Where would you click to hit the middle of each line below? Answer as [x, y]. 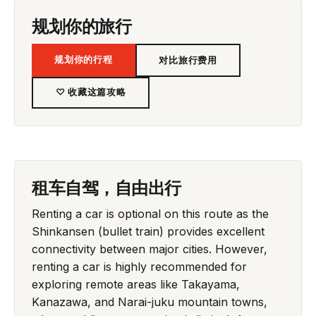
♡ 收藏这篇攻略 [91, 92]
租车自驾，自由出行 [107, 187]
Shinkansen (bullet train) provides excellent [148, 231]
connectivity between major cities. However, [150, 249]
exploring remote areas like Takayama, [136, 284]
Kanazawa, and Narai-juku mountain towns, [150, 302]
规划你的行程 [84, 60]
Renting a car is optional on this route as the [150, 213]
